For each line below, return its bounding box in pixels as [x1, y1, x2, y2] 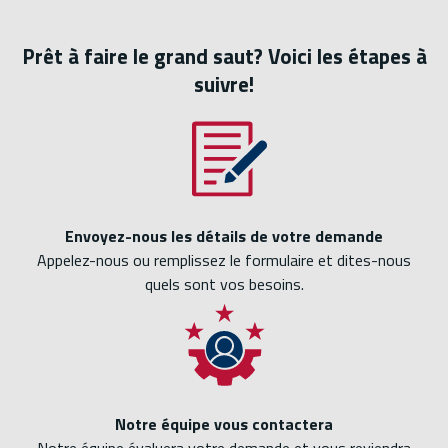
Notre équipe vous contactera [115, 412, 333, 437]
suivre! [194, 67, 254, 100]
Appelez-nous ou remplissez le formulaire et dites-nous [37, 248, 411, 273]
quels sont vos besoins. [144, 272, 304, 297]
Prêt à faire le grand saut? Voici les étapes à [21, 39, 427, 72]
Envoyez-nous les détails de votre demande [65, 224, 383, 249]
